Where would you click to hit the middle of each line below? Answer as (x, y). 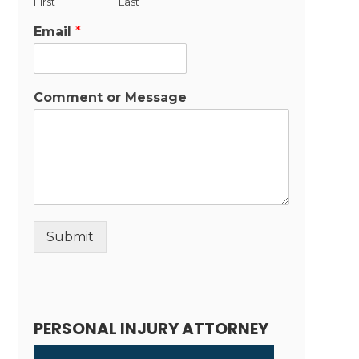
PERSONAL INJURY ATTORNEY (151, 328)
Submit (70, 236)
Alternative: (70, 263)
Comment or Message (110, 97)
